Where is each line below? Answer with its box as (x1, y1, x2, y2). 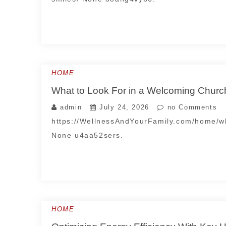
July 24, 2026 (99, 103, 149, 111)
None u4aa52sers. (51, 131, 124, 139)
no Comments (164, 103, 217, 111)
